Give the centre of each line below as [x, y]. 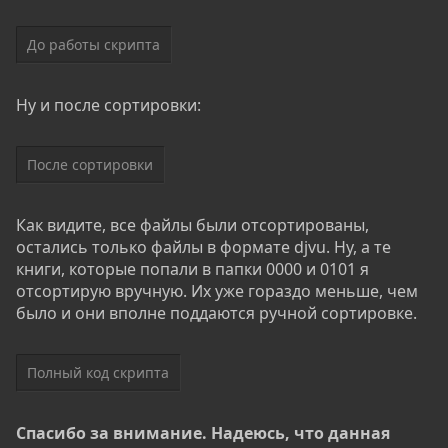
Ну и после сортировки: [108, 104]
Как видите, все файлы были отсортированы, [192, 224]
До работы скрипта [93, 44]
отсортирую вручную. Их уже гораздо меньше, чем [217, 290]
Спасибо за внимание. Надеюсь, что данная [203, 432]
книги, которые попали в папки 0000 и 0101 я [192, 268]
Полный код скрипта [98, 372]
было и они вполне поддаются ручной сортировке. [216, 312]
